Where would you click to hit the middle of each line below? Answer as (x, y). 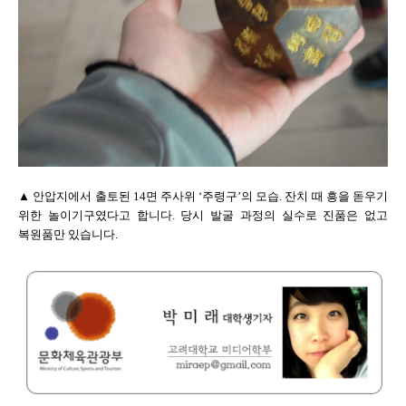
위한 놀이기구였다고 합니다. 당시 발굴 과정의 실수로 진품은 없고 (203, 216)
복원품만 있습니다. (68, 235)
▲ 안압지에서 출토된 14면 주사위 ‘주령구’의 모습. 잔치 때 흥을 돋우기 (203, 197)
